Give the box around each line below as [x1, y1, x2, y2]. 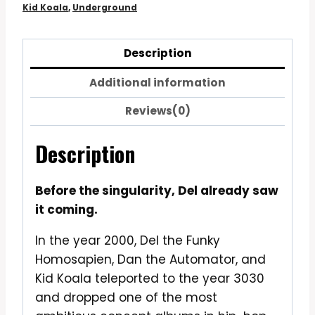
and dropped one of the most [35, 288, 217, 306]
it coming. [35, 200, 98, 218]
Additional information [89, 75, 226, 90]
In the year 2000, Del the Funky [35, 231, 220, 249]
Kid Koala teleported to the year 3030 [35, 269, 264, 287]
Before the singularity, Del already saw [35, 181, 278, 199]
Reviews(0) [124, 103, 191, 119]
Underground [72, 1, 137, 13]
